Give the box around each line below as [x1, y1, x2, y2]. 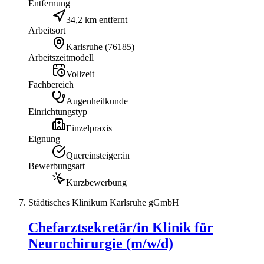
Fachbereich [28, 79, 74, 90]
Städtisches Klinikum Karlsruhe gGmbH [28, 197, 179, 207]
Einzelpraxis [66, 123, 112, 133]
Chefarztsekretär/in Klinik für [28, 219, 213, 235]
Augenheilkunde [66, 95, 128, 106]
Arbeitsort [28, 25, 65, 35]
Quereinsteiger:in [66, 150, 130, 160]
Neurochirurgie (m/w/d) [28, 235, 173, 251]
